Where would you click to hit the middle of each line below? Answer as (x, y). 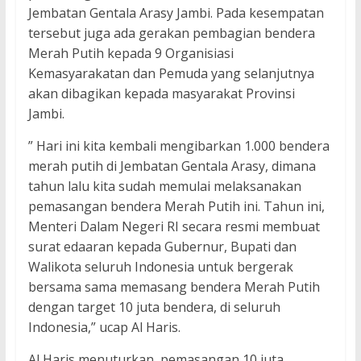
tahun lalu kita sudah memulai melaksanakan (164, 187)
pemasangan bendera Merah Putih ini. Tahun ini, (176, 207)
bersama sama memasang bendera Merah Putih (174, 287)
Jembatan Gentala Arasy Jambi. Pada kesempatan (176, 13)
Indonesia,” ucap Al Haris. (104, 328)
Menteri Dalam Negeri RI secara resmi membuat (174, 227)
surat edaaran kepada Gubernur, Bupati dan (162, 247)
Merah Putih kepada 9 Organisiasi (131, 54)
